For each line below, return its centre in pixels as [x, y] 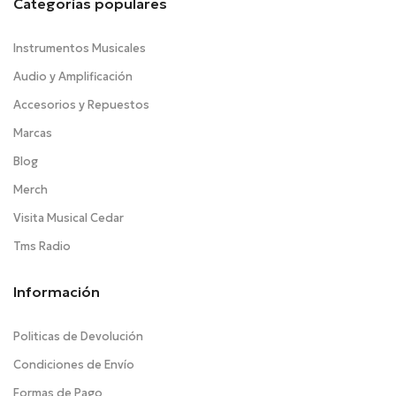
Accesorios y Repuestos [81, 104]
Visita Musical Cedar [69, 217]
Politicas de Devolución [78, 336]
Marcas [33, 133]
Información [57, 291]
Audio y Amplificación [73, 76]
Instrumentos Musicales [80, 48]
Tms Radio [42, 246]
